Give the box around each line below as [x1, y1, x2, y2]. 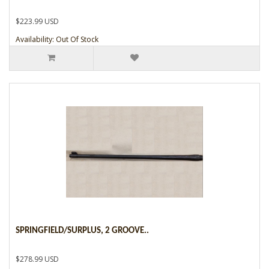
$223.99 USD [16, 16, 59, 26]
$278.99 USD [16, 253, 59, 264]
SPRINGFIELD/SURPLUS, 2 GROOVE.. [16, 226, 149, 235]
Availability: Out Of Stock [16, 34, 98, 44]
